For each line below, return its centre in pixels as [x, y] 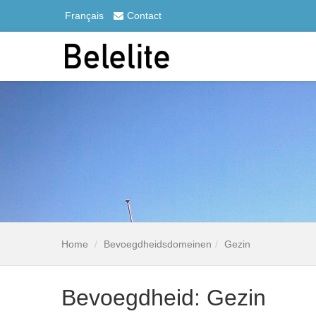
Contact [144, 16]
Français [84, 16]
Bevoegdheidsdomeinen [158, 244]
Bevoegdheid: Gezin [164, 298]
